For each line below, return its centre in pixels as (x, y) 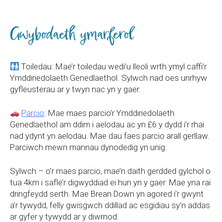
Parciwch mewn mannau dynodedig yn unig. (88, 147)
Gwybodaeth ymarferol (72, 35)
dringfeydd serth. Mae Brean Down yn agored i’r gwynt (107, 194)
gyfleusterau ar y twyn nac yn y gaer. (75, 89)
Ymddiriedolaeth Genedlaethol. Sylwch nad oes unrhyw (109, 78)
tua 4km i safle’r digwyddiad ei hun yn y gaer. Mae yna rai (110, 182)
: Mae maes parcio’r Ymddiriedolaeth (110, 113)
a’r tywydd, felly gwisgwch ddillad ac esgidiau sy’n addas (110, 205)
